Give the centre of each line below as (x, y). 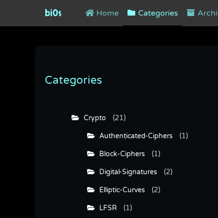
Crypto (93, 118)
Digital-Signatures (126, 172)
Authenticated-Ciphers (134, 136)
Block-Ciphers (120, 154)
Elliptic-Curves (120, 190)
